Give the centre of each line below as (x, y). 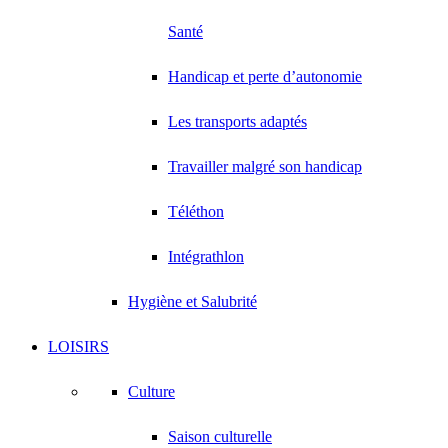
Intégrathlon (206, 256)
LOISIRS (78, 346)
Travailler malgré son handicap (265, 166)
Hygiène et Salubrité (192, 301)
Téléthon (196, 211)
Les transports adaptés (237, 121)
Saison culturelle (220, 436)
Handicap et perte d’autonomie (265, 76)
